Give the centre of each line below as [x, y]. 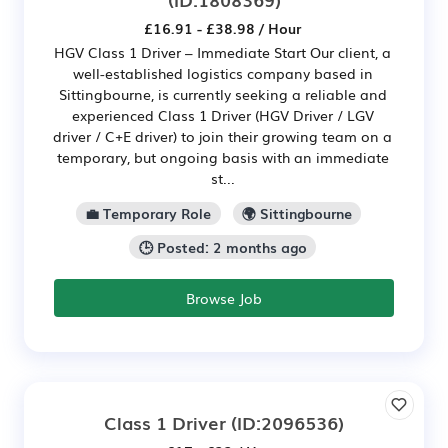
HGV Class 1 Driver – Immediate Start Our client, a [222, 51]
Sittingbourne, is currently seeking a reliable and [222, 93]
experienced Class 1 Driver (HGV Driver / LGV [222, 114]
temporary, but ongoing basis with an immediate [222, 156]
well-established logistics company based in [222, 72]
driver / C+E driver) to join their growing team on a [222, 135]
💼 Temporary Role [148, 213]
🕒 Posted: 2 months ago [222, 247]
